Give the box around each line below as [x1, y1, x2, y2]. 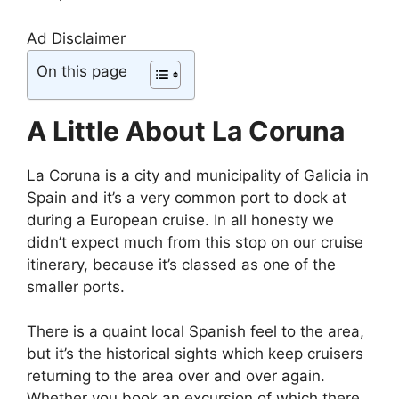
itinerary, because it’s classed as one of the [27, 255, 336, 273]
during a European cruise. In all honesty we [27, 210, 334, 229]
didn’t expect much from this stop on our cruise [27, 232, 363, 251]
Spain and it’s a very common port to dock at [27, 188, 346, 207]
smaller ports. [27, 277, 125, 296]
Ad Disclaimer [27, 28, 126, 47]
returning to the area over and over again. [27, 367, 325, 385]
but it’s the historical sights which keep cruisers [27, 345, 363, 362]
